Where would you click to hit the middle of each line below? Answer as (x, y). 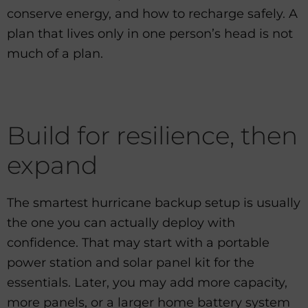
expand (52, 165)
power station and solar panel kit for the (131, 263)
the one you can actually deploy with (121, 223)
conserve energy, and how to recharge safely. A (152, 14)
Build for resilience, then (152, 135)
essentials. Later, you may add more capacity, (147, 283)
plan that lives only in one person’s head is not (150, 34)
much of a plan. (55, 54)
